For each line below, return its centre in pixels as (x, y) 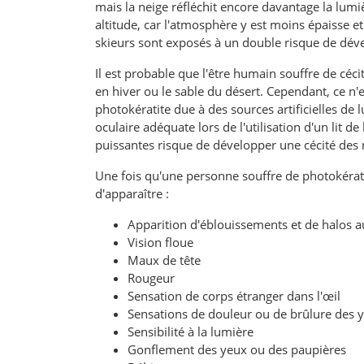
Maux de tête (164, 260)
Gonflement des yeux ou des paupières (237, 349)
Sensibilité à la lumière (191, 331)
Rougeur (151, 277)
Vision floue (160, 242)
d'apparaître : (132, 193)
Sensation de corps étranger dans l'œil (234, 295)
